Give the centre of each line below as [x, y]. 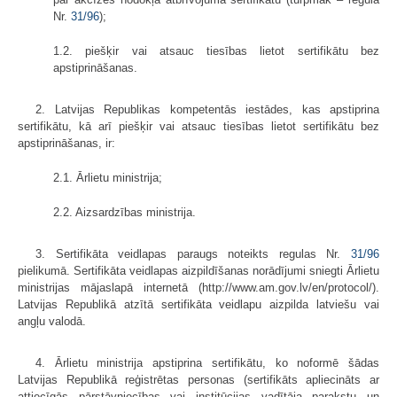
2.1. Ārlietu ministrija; [108, 177]
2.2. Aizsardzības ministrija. [125, 212]
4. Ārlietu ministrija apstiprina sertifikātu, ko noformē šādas [207, 362]
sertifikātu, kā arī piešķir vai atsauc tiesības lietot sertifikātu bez [198, 126]
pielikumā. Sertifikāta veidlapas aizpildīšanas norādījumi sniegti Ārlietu [198, 270]
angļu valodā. [52, 321]
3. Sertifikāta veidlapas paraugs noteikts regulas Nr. [193, 253]
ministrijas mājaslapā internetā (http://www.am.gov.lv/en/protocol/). [198, 287]
